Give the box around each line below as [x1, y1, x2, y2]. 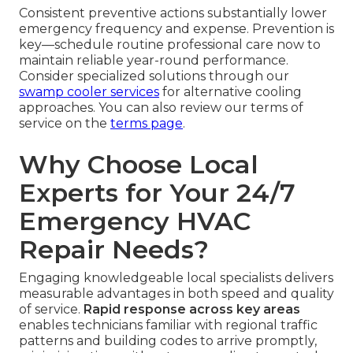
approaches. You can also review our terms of [19, 100, 303, 116]
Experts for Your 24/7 [19, 177, 295, 209]
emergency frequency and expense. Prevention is [19, 21, 334, 37]
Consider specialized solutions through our [19, 69, 289, 84]
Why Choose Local [19, 149, 258, 180]
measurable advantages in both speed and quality [19, 286, 334, 302]
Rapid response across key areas [84, 302, 300, 318]
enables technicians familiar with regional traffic [19, 318, 318, 333]
